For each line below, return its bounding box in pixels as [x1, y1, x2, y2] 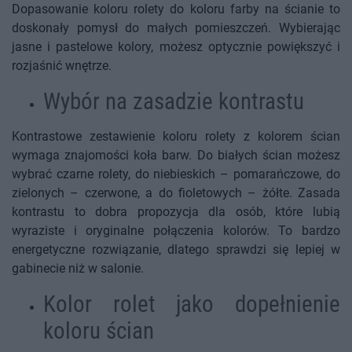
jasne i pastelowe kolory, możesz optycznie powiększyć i [12, 39, 340, 55]
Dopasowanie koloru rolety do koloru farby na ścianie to [12, 2, 340, 17]
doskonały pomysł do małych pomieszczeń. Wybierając [12, 20, 340, 36]
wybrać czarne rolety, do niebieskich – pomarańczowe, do [12, 167, 340, 182]
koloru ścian [43, 317, 154, 345]
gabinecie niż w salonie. [12, 261, 144, 277]
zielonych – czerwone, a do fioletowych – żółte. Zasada [12, 185, 340, 201]
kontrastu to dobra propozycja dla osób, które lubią [12, 204, 340, 220]
